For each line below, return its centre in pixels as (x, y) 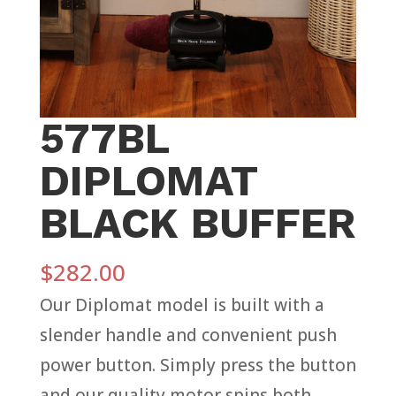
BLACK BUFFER (198, 224)
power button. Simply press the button (198, 366)
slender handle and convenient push (188, 335)
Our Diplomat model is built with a (182, 305)
